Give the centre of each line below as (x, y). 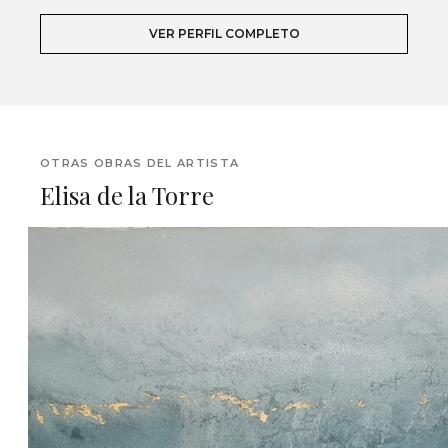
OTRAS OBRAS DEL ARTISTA (140, 163)
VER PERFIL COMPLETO (224, 34)
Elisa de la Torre (127, 195)
